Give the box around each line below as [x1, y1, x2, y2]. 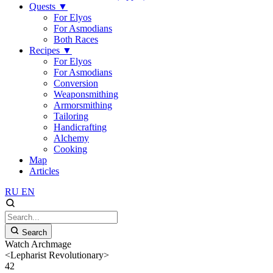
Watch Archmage [5, 239, 71, 249]
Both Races [54, 34, 98, 44]
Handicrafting [54, 122, 107, 132]
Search [22, 228, 47, 237]
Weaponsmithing [54, 89, 118, 99]
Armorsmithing [54, 100, 112, 110]
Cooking [54, 144, 87, 154]
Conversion [54, 78, 98, 88]
